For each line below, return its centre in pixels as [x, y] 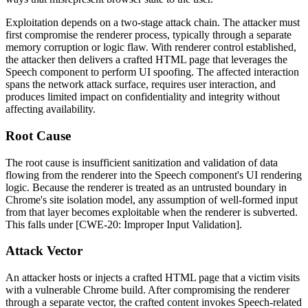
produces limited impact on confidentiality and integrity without [143, 97]
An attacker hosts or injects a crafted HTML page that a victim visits [153, 277]
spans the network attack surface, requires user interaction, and [141, 85]
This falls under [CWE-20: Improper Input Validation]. [124, 224]
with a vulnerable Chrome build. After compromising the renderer [147, 289]
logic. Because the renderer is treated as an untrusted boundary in [146, 187]
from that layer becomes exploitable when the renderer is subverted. [152, 212]
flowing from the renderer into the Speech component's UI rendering [154, 175]
